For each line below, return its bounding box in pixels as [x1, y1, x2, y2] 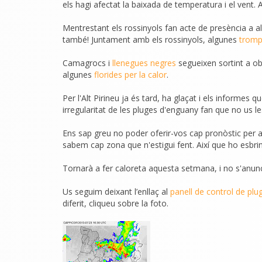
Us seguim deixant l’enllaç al [63, 186, 170, 197]
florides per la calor [94, 69, 167, 80]
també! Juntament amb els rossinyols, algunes [63, 34, 239, 45]
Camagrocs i [63, 57, 112, 68]
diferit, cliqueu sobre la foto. [63, 198, 168, 209]
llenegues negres [112, 57, 176, 68]
